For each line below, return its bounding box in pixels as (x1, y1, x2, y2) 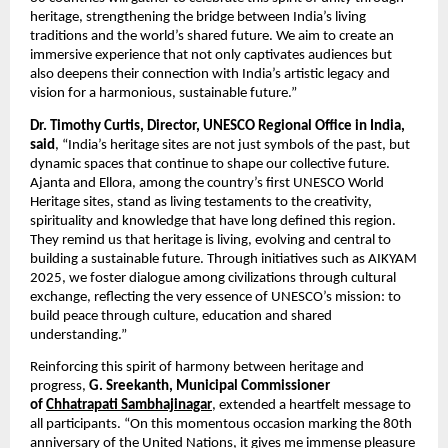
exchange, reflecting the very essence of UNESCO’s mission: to (30, 289, 401, 305)
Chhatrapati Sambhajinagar (46, 398, 212, 414)
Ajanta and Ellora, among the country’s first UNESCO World (30, 175, 384, 191)
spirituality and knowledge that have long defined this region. (30, 213, 396, 229)
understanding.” (30, 327, 127, 343)
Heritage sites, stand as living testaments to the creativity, (30, 194, 372, 210)
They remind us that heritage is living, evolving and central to (30, 232, 391, 248)
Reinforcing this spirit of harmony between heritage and (30, 360, 364, 376)
